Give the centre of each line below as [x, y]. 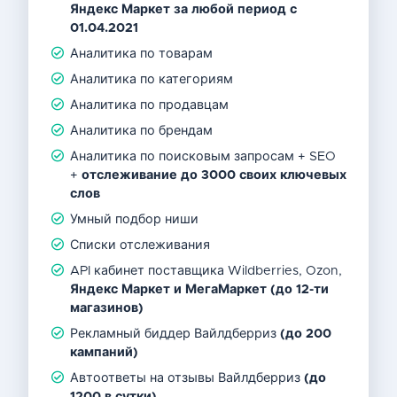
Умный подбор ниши [135, 220]
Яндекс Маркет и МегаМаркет [169, 290]
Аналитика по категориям [152, 80]
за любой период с [236, 10]
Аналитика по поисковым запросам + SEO [203, 157]
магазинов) [107, 309]
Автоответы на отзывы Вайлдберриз [187, 379]
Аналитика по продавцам [150, 106]
